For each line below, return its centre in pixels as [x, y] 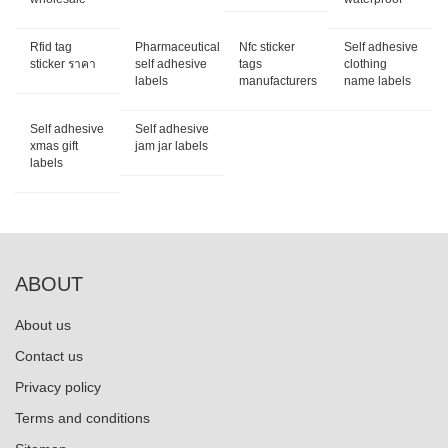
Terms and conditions [82, 418]
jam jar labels [171, 146]
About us [43, 325]
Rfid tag [51, 47]
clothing [365, 64]
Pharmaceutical [177, 47]
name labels [377, 81]
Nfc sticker [267, 47]
